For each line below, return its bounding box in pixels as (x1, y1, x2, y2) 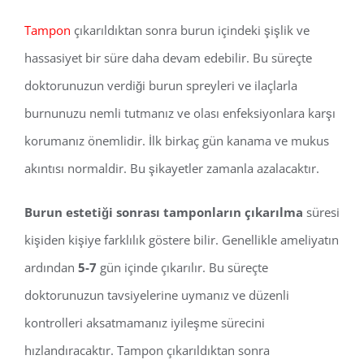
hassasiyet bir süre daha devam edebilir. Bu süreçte (24, 50, 312, 67)
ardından (24, 259, 75, 276)
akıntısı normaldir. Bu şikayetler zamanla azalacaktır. (24, 160, 319, 177)
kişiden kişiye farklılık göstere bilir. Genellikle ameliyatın (24, 232, 339, 249)
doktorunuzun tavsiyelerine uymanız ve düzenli (24, 287, 289, 304)
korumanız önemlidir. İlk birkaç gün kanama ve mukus (24, 132, 329, 149)
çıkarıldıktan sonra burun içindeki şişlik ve (71, 22, 310, 39)
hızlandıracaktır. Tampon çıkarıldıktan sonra (24, 342, 270, 359)
